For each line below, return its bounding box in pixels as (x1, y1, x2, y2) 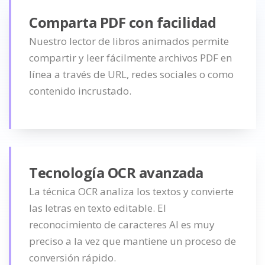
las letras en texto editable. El (29, 201, 166, 215)
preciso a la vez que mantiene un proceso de (29, 234, 236, 248)
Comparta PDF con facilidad (29, 12, 216, 32)
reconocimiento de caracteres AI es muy (29, 218, 215, 231)
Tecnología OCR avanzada (29, 163, 203, 182)
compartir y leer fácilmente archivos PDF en (29, 51, 232, 64)
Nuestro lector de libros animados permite (29, 34, 229, 48)
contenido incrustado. (29, 84, 131, 98)
